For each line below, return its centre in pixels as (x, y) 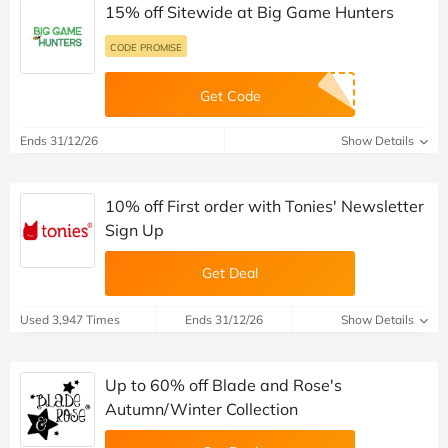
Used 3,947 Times (70, 320)
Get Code (230, 96)
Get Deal (230, 273)
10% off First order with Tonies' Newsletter (264, 206)
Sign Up (134, 230)
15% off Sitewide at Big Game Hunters (249, 12)
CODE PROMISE (146, 47)
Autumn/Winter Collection (201, 409)
